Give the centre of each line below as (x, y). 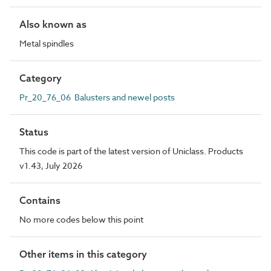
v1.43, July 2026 (51, 165)
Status (34, 132)
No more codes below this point (81, 219)
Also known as (53, 24)
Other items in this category (83, 254)
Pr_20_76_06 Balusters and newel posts (97, 97)
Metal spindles (47, 43)
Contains (40, 200)
